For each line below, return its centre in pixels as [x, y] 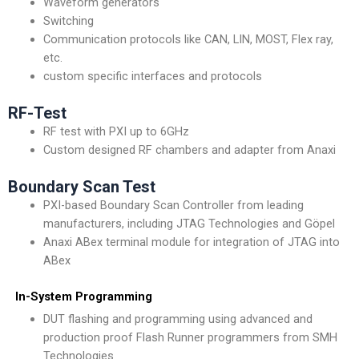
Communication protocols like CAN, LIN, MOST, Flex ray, [188, 39]
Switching [68, 20]
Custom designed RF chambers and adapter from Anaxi [189, 149]
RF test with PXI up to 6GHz [116, 131]
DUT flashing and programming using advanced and [177, 319]
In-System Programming [84, 296]
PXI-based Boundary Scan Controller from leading [173, 205]
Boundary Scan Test [82, 186]
